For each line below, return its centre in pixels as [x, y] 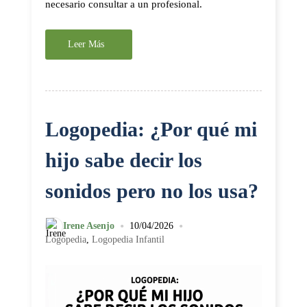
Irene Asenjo [89, 226]
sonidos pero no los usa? [152, 191]
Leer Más [86, 44]
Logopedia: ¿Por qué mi [151, 129]
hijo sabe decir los [124, 160]
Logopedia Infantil [128, 240]
